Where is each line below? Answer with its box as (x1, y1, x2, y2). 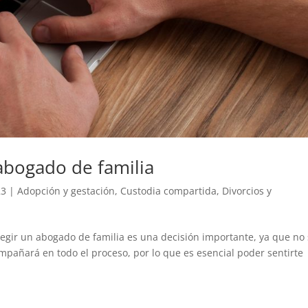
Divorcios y (222, 184, 272, 197)
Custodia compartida (120, 184, 217, 197)
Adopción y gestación (17, 184, 115, 197)
